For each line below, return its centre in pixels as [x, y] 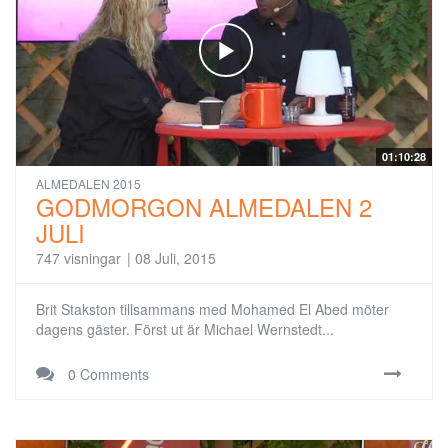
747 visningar [78, 257]
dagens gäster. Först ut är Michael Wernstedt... [185, 328]
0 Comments [106, 373]
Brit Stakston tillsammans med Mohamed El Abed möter [212, 308]
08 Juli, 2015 [175, 257]
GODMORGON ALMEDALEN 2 [204, 206]
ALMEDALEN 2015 [88, 183]
